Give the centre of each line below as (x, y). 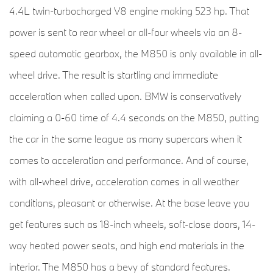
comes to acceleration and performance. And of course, (129, 160)
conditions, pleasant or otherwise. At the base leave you (129, 203)
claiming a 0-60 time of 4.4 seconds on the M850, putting (134, 118)
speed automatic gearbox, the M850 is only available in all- (136, 54)
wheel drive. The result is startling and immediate (114, 75)
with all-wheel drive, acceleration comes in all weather (124, 182)
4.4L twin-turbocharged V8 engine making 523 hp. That (129, 11)
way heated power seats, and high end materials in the (127, 246)
